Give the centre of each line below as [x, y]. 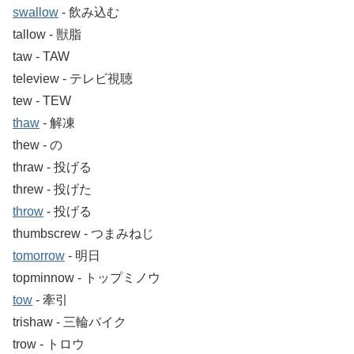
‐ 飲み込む [89, 12]
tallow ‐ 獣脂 [47, 34]
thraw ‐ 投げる [52, 167]
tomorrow [39, 255]
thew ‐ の [38, 145]
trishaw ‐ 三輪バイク [70, 322]
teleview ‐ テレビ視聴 [73, 78]
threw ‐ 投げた [52, 189]
